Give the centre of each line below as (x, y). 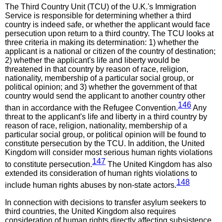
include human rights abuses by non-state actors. (91, 185)
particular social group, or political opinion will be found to (106, 134)
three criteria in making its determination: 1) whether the (102, 42)
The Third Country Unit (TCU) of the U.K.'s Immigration (101, 6)
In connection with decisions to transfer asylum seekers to (106, 202)
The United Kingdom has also (159, 165)
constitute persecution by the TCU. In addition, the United (105, 143)
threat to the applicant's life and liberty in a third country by (106, 116)
